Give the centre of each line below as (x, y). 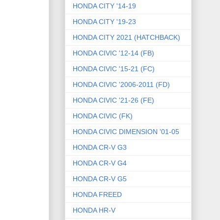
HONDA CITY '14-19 (104, 6)
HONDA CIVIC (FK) (103, 116)
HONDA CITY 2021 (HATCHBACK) (126, 38)
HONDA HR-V (94, 210)
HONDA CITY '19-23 (104, 22)
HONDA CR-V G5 (100, 179)
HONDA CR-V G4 (100, 163)
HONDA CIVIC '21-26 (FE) (113, 100)
